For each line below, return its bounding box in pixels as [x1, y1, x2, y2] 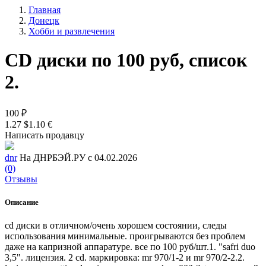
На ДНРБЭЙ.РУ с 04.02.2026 [20, 152, 137, 163]
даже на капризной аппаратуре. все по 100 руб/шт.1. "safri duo [5, 242, 255, 252]
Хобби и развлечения [28, 26, 115, 36]
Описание [5, 197, 39, 207]
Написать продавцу [5, 129, 84, 140]
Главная [28, 4, 61, 15]
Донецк [28, 15, 59, 26]
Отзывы [5, 173, 37, 184]
